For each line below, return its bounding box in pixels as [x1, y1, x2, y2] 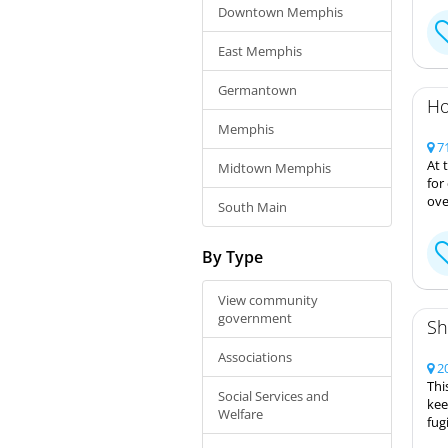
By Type [202, 245, 263, 268]
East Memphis [218, 41, 302, 60]
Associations [218, 347, 292, 366]
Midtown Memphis [218, 158, 331, 177]
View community [218, 290, 318, 309]
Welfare [218, 404, 263, 423]
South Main [218, 197, 287, 216]
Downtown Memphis [218, 2, 343, 21]
